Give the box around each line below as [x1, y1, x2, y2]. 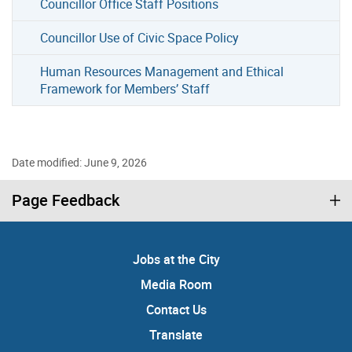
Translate [149, 325, 203, 343]
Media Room [140, 275, 212, 293]
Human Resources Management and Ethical [40, 62, 284, 80]
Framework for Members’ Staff [40, 79, 211, 97]
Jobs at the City [132, 250, 220, 268]
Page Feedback [12, 189, 119, 211]
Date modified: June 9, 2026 [12, 154, 147, 170]
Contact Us [145, 300, 207, 318]
